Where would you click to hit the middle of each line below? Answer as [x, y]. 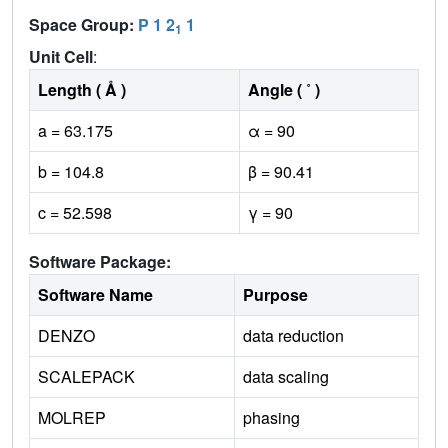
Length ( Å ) [82, 90]
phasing [271, 418]
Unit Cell [61, 57]
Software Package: [100, 262]
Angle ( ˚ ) [284, 90]
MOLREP [72, 418]
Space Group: [83, 25]
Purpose [275, 295]
